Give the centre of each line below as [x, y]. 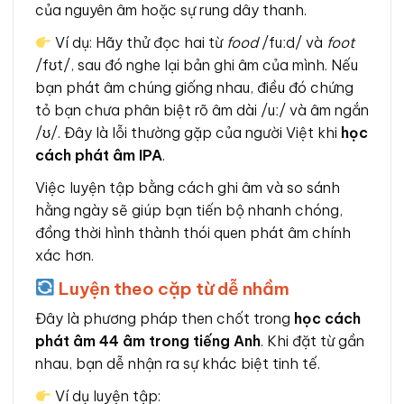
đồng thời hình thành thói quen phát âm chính [193, 233]
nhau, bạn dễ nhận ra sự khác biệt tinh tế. [178, 364]
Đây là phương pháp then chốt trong [165, 319]
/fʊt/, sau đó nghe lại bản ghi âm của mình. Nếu [197, 65]
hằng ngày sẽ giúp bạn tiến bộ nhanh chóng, [189, 211]
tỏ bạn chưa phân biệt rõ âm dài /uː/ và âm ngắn [202, 110]
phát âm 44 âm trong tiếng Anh [148, 341]
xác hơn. [64, 256]
